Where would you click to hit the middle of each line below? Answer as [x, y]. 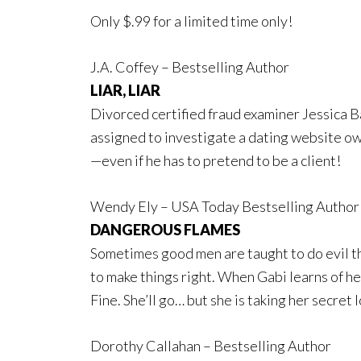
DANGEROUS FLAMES [166, 229]
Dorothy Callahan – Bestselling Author [211, 345]
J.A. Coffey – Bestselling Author [190, 66]
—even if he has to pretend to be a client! [216, 160]
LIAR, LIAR [125, 90]
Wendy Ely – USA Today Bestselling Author [225, 206]
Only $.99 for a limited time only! [191, 21]
